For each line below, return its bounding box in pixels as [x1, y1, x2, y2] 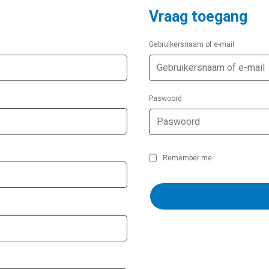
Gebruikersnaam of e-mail [149, 40, 234, 49]
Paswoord [149, 94, 182, 103]
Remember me [163, 153, 212, 162]
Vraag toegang [149, 7, 247, 25]
